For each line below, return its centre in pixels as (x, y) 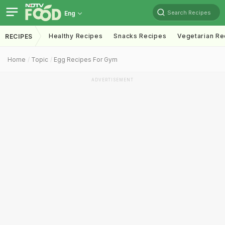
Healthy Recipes (76, 36)
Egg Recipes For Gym (86, 60)
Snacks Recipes (140, 36)
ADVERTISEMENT (113, 80)
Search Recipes (189, 12)
